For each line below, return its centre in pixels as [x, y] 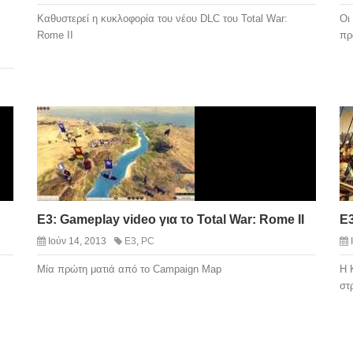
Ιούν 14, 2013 [77, 242]
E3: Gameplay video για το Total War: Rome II [170, 220]
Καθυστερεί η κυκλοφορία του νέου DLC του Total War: [162, 18]
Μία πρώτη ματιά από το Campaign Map [129, 269]
